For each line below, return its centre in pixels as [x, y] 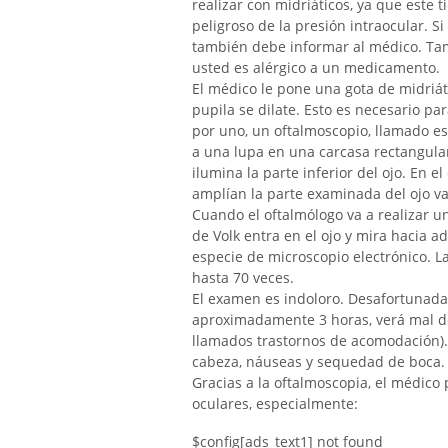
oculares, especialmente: [275, 403]
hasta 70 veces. [243, 277]
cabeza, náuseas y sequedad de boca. [318, 361]
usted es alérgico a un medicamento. [316, 67]
